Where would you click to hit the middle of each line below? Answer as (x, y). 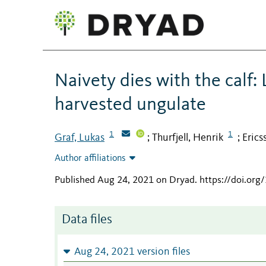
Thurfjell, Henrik (188, 137)
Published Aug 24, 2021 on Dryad (125, 180)
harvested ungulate (130, 105)
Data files (87, 220)
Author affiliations (90, 159)
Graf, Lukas (80, 137)
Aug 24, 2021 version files (132, 252)
